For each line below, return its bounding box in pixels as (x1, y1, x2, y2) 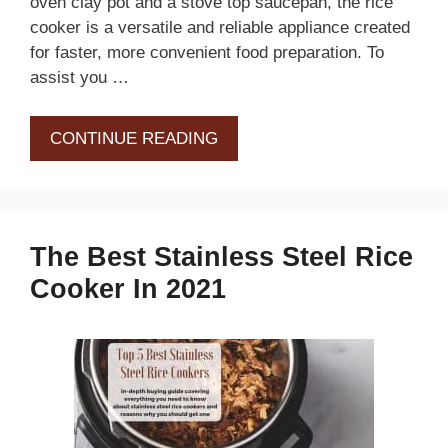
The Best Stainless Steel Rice (30, 241, 413, 272)
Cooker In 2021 (30, 273, 226, 304)
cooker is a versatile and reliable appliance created (30, 18, 410, 38)
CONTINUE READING (50, 128, 218, 148)
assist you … (30, 68, 129, 88)
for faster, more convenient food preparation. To (30, 43, 384, 63)
